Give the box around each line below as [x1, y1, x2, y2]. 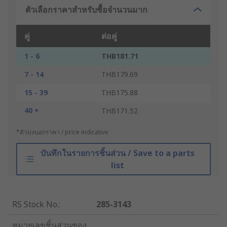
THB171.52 [101, 106, 138, 116]
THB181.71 [101, 51, 138, 61]
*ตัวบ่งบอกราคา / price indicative [16, 128, 108, 137]
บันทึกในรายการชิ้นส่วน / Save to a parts [40, 147, 195, 159]
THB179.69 [101, 69, 138, 80]
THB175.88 [101, 88, 138, 98]
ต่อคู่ [101, 30, 117, 42]
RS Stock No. [12, 199, 59, 210]
